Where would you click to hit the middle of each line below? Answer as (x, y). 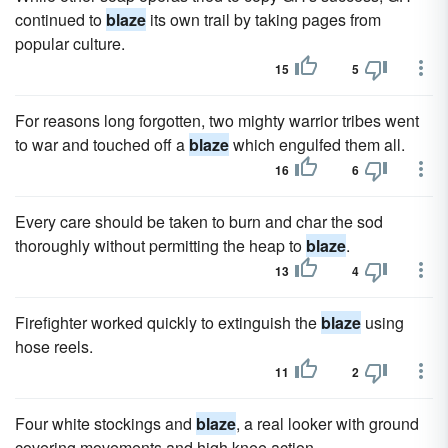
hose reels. (54, 346)
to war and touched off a (102, 144)
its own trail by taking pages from (263, 19)
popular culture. (70, 43)
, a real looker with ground (327, 423)
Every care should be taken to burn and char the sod (199, 221)
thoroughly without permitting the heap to (160, 245)
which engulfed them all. (317, 144)
